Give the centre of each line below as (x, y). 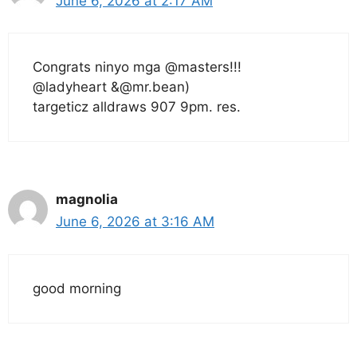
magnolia (87, 200)
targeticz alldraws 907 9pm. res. (137, 107)
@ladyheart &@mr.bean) (111, 87)
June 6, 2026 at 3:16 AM (135, 222)
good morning (77, 288)
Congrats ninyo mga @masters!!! (137, 67)
